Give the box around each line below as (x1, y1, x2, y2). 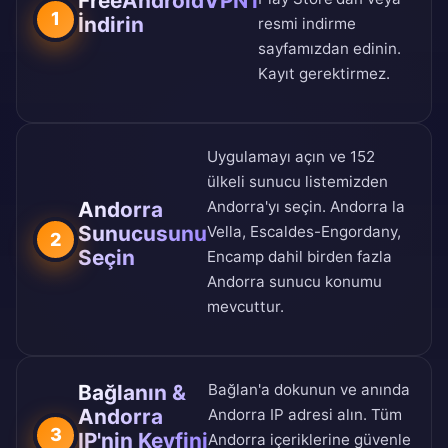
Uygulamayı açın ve (207, 147, 350, 167)
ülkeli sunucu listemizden (207, 172, 388, 192)
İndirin (78, 12, 144, 38)
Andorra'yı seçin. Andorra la (207, 197, 405, 217)
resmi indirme (258, 14, 356, 34)
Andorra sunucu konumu (207, 272, 382, 292)
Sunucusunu (78, 220, 207, 246)
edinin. (349, 39, 401, 59)
